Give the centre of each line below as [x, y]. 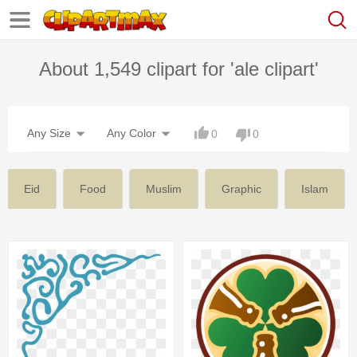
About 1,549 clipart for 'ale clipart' [178, 69]
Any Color [131, 133]
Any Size [49, 133]
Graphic [241, 189]
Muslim [164, 189]
